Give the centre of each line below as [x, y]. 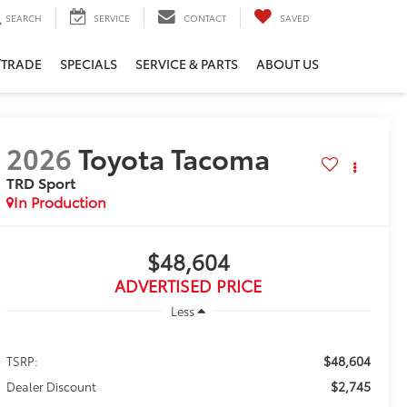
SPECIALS [89, 64]
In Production [60, 202]
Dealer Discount [51, 386]
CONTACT [205, 17]
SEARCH [24, 17]
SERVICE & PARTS [187, 64]
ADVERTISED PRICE [189, 286]
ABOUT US [288, 64]
